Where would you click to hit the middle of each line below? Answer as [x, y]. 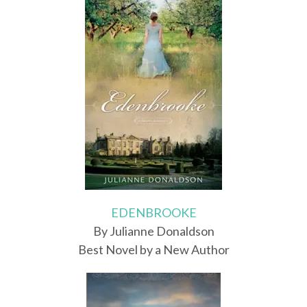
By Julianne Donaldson [153, 231]
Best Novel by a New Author [153, 250]
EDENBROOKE [153, 213]
